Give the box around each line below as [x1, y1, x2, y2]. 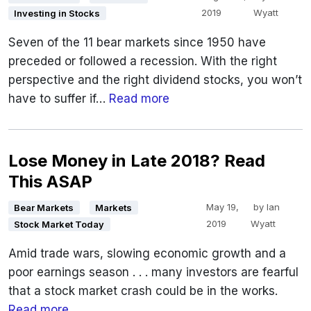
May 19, [206, 201, 239, 213]
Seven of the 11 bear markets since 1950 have [8, 35, 266, 50]
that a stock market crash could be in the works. [8, 284, 278, 299]
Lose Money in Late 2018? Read [8, 151, 265, 171]
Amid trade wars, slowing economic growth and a [8, 246, 286, 261]
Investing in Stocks [14, 8, 101, 19]
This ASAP [8, 171, 92, 192]
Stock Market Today [14, 219, 105, 230]
